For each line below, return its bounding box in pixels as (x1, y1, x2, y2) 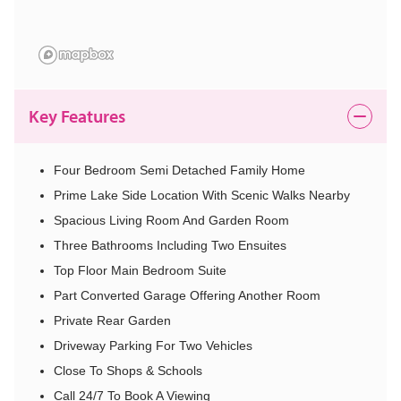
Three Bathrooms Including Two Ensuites (54, 238, 286, 253)
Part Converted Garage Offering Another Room (54, 288, 320, 303)
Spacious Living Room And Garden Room (54, 213, 289, 228)
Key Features (29, 105, 125, 128)
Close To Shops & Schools (54, 363, 202, 379)
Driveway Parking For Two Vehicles (54, 338, 252, 354)
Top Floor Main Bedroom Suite (54, 263, 226, 278)
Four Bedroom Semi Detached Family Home (54, 163, 305, 178)
